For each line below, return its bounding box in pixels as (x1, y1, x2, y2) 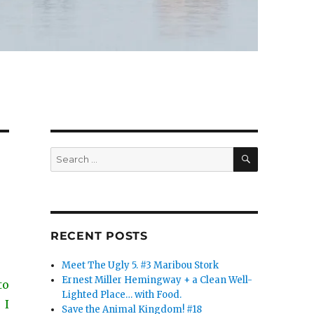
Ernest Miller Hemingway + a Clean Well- (62, 274, 253, 287)
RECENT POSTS (50, 229, 148, 243)
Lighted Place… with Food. (62, 289, 182, 301)
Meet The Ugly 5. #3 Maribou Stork (62, 259, 219, 272)
